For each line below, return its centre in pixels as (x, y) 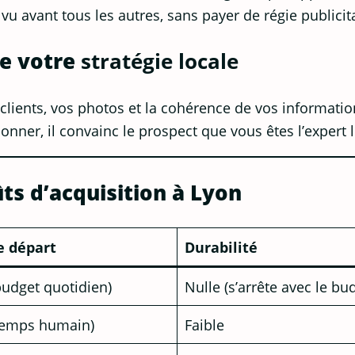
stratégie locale (160, 61)
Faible (205, 325)
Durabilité (221, 247)
